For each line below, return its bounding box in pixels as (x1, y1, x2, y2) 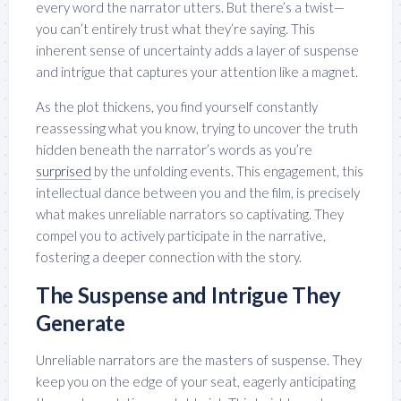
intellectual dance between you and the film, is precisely (36, 184, 360, 201)
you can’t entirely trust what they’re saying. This (36, 21, 315, 38)
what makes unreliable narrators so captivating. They (36, 206, 344, 223)
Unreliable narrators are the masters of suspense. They (36, 352, 362, 369)
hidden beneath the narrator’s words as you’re (36, 141, 312, 158)
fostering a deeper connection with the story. (36, 249, 302, 266)
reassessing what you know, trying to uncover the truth (36, 120, 358, 137)
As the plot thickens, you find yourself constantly (36, 98, 318, 115)
